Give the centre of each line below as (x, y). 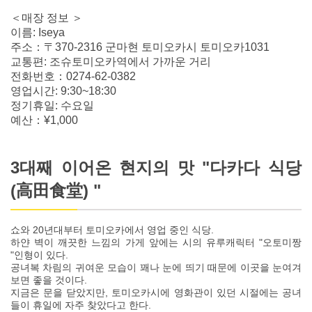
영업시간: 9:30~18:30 (63, 91)
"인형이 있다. (39, 255)
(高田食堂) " (56, 190)
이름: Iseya (38, 32)
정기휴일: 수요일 (52, 105)
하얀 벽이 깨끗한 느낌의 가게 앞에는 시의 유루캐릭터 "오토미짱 (156, 242)
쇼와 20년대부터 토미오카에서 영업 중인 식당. (112, 229)
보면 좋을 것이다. (49, 280)
